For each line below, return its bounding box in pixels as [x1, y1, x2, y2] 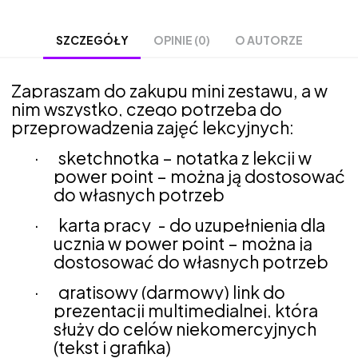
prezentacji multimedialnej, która [54, 299, 319, 321]
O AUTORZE [235, 32, 303, 47]
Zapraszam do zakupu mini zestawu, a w [11, 79, 328, 101]
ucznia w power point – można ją [54, 232, 313, 254]
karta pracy [58, 213, 155, 236]
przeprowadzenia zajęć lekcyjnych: [11, 116, 294, 138]
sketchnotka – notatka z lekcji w [58, 146, 312, 169]
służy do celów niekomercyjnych [54, 317, 317, 340]
